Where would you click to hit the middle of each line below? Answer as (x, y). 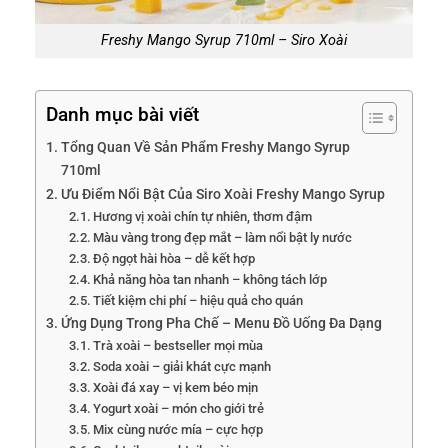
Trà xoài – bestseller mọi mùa (178, 346)
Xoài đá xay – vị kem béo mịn (176, 388)
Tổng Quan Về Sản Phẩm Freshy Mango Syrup (205, 148)
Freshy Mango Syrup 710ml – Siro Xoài (224, 41)
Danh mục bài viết (122, 115)
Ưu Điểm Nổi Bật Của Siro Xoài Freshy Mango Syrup (222, 195)
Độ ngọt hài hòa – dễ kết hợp (174, 259)
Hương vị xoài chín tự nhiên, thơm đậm (203, 217)
